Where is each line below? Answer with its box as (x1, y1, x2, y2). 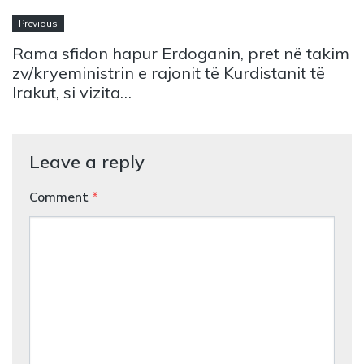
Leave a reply (28, 150, 145, 174)
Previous (19, 17, 58, 31)
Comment (28, 188, 92, 206)
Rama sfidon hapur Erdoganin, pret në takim (12, 43, 349, 64)
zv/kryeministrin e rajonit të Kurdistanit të (12, 63, 325, 84)
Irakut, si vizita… (12, 82, 132, 103)
